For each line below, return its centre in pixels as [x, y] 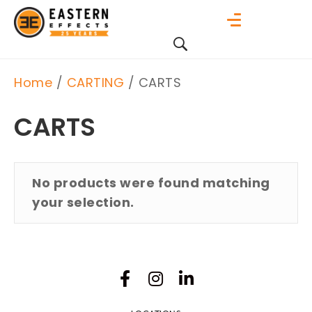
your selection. [83, 202]
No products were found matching [151, 183]
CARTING [95, 83]
